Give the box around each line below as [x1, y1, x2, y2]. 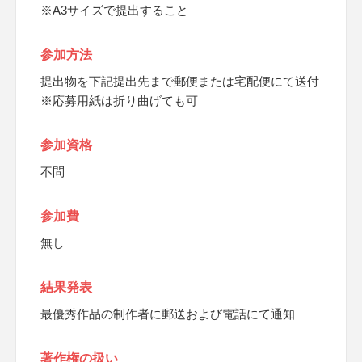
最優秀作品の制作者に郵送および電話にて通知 [40, 307, 295, 321]
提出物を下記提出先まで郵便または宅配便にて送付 [40, 74, 319, 88]
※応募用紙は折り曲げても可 [40, 94, 198, 107]
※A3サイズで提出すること [40, 3, 188, 17]
